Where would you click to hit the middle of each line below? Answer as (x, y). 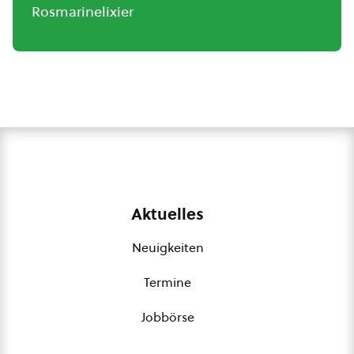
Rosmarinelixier (83, 11)
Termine (168, 282)
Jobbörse (168, 317)
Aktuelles (168, 214)
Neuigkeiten (168, 247)
